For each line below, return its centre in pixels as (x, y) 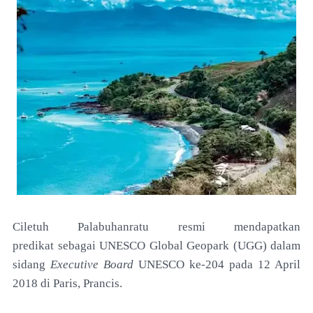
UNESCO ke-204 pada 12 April (219, 264)
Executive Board (94, 264)
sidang (31, 264)
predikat (35, 246)
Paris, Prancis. (88, 283)
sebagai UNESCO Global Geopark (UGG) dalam (179, 246)
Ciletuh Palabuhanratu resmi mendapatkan (156, 227)
